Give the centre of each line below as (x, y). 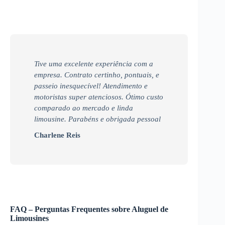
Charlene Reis (57, 135)
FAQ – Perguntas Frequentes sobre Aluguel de (89, 209)
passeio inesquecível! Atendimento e (91, 86)
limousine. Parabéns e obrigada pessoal (97, 119)
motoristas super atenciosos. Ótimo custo (99, 97)
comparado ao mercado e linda (84, 108)
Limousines (29, 218)
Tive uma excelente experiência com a (94, 64)
